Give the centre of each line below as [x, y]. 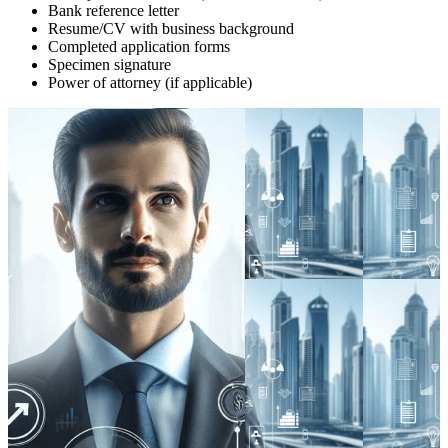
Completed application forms [139, 46]
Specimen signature [109, 64]
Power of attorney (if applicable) [150, 82]
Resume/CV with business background [171, 28]
